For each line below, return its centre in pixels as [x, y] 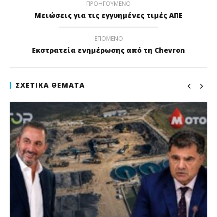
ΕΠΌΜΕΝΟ [108, 39]
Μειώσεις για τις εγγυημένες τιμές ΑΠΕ [108, 15]
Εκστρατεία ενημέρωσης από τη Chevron [108, 50]
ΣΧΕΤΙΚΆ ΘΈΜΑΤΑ [50, 85]
